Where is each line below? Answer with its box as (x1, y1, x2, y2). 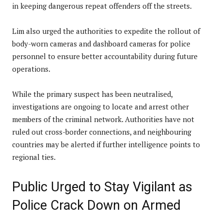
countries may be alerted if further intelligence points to (12, 139, 200, 149)
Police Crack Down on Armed (12, 197, 181, 213)
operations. (12, 63, 50, 74)
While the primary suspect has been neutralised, (12, 89, 172, 99)
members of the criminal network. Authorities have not (12, 114, 194, 124)
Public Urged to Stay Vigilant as (12, 179, 192, 195)
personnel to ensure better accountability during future (12, 51, 198, 61)
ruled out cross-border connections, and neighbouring (12, 126, 191, 137)
